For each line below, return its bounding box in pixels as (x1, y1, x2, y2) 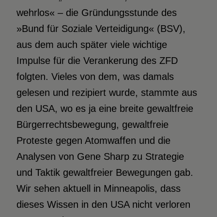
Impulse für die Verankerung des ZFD (16, 55, 178, 66)
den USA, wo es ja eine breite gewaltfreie (16, 103, 193, 114)
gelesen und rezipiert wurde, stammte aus (16, 87, 197, 98)
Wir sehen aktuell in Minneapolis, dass (16, 183, 181, 194)
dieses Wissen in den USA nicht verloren (16, 199, 190, 210)
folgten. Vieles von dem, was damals (16, 71, 174, 82)
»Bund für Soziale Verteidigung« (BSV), (16, 23, 186, 34)
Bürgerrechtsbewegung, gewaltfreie (16, 119, 169, 130)
